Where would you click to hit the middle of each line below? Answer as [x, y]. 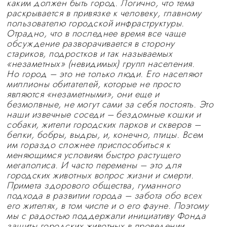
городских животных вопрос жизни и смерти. [100, 175]
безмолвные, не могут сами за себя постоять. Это [110, 104]
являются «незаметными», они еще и [83, 94]
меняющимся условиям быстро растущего [94, 155]
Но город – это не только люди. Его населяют [104, 74]
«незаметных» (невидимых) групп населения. [101, 64]
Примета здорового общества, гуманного [94, 185]
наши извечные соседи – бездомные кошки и [104, 115]
